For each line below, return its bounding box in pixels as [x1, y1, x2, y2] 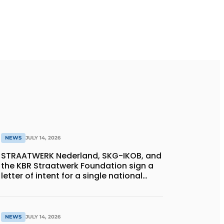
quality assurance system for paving [1, 180, 149, 192]
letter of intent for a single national [1, 170, 142, 182]
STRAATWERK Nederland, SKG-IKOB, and [1, 150, 161, 162]
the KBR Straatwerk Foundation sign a [1, 160, 153, 172]
